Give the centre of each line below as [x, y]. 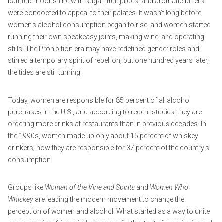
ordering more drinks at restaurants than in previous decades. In [107, 124]
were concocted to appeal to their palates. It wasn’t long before [105, 13]
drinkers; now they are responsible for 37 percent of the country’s [109, 147]
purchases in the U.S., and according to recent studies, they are [105, 112]
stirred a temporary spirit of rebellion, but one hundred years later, [108, 60]
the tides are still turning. [45, 72]
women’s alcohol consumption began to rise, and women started [109, 25]
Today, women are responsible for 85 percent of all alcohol [99, 100]
